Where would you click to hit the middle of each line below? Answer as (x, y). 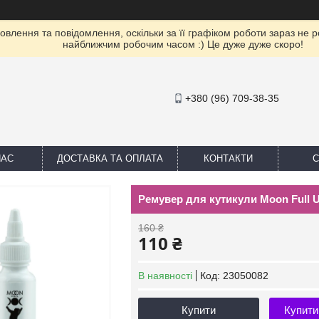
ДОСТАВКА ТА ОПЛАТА (110, 158)
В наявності (165, 276)
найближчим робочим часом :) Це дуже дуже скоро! (183, 44)
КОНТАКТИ (228, 158)
